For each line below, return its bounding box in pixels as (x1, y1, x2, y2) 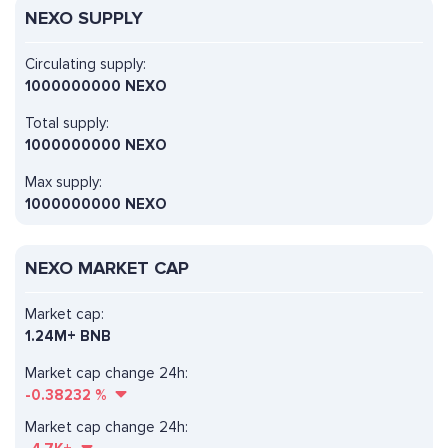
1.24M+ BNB (25, 327, 111, 346)
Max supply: (25, 173, 102, 192)
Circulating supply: (25, 55, 146, 74)
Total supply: (25, 114, 109, 133)
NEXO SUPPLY (25, 7, 143, 30)
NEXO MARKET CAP (25, 257, 189, 280)
